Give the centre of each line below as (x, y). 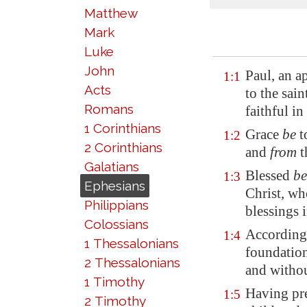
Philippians (116, 205)
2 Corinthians (123, 147)
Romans (109, 109)
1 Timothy (114, 282)
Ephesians (115, 186)
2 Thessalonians (132, 262)
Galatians (112, 167)
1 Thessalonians (132, 243)
